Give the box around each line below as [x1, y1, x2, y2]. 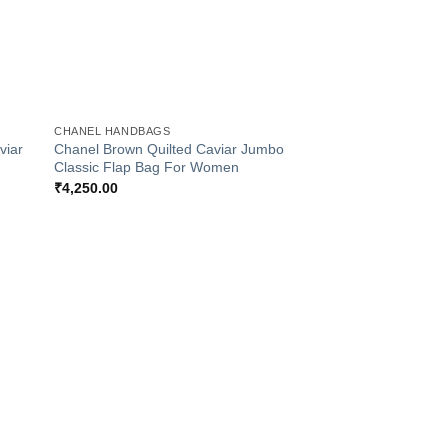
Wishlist [244, 332, 287, 345]
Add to [247, 318, 283, 331]
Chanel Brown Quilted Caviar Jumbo [54, 141, 285, 158]
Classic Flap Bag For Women [54, 159, 240, 176]
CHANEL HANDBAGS [54, 125, 171, 138]
